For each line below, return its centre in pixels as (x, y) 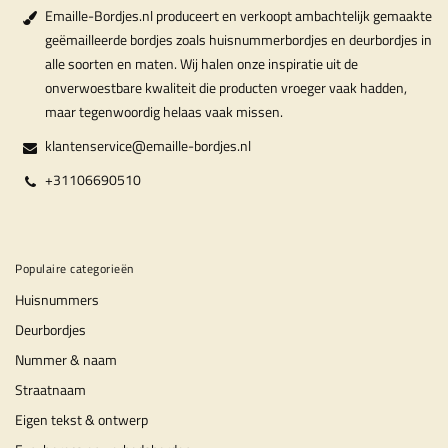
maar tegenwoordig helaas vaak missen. (164, 111)
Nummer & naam (66, 359)
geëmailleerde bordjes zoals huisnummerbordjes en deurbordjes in (238, 39)
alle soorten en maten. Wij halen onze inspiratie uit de (201, 63)
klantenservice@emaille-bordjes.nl (148, 145)
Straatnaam (50, 389)
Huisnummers (57, 299)
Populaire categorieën (74, 268)
